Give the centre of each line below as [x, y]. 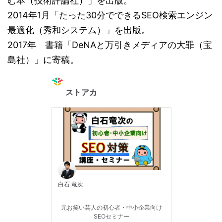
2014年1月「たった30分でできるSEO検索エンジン [110, 15]
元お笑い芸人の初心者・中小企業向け [111, 207]
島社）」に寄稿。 [43, 59]
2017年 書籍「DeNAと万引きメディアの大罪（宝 [110, 45]
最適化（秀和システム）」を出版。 [79, 30]
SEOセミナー [111, 216]
